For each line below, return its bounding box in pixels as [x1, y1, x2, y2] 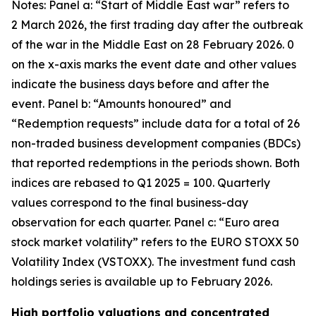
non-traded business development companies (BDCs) [11, 136, 300, 150]
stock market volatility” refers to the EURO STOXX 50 [11, 235, 299, 249]
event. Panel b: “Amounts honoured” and [11, 97, 231, 111]
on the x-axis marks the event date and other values [11, 57, 296, 71]
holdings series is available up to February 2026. [11, 274, 272, 288]
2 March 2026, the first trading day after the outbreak [11, 18, 303, 32]
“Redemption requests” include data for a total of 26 [11, 116, 300, 130]
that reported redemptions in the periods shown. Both [11, 156, 300, 170]
